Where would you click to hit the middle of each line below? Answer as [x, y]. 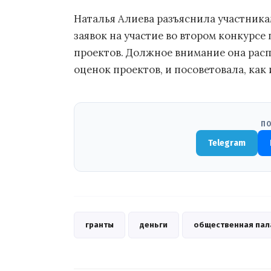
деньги [154, 224]
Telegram [227, 143]
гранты [100, 224]
